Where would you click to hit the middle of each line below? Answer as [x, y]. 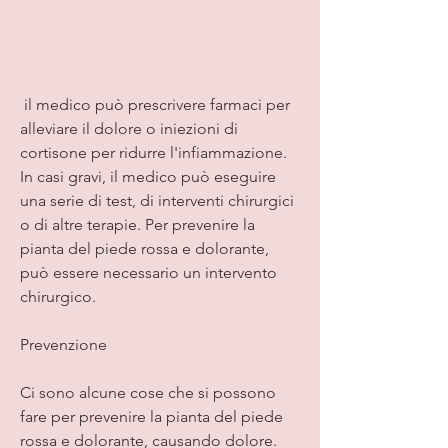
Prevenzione [63, 344]
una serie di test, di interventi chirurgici [157, 200]
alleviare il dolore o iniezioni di [129, 128]
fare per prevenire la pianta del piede [151, 416]
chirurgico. [58, 296]
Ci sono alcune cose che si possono [148, 392]
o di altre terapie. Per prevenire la [137, 224]
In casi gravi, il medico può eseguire [148, 176]
